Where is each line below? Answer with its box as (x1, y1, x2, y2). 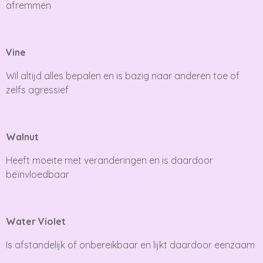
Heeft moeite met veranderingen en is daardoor (6, 154, 213, 166)
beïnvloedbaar (6, 168, 69, 180)
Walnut (6, 130, 39, 143)
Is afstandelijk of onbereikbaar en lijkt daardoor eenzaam (6, 238, 255, 251)
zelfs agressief (6, 83, 69, 96)
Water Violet (6, 215, 66, 227)
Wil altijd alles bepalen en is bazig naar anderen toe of (6, 69, 240, 82)
